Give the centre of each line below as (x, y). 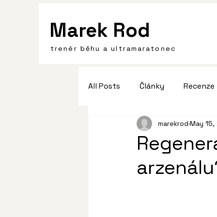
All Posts (104, 86)
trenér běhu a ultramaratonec (113, 48)
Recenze (199, 86)
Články (152, 86)
